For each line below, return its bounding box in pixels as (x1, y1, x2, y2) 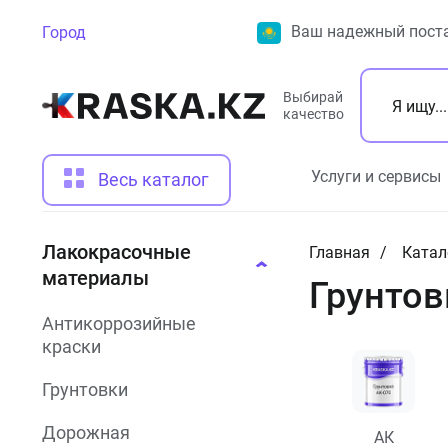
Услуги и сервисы (311, 167, 441, 186)
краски (42, 336, 101, 357)
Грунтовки (42, 379, 128, 400)
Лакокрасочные (42, 240, 191, 264)
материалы (42, 266, 149, 290)
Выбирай (283, 88, 343, 105)
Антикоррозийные (42, 313, 196, 334)
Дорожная (42, 422, 130, 443)
